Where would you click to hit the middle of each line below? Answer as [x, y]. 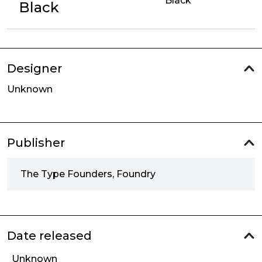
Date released [49, 236]
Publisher [36, 143]
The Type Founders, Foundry [88, 174]
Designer [35, 68]
